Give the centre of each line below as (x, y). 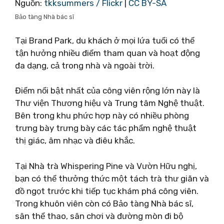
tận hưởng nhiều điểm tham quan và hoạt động (107, 53)
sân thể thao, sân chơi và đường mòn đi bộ (99, 216)
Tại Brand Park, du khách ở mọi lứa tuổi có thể (105, 40)
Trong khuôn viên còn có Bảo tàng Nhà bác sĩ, (104, 203)
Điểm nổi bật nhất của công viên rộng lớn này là (107, 90)
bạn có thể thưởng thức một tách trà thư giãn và (112, 178)
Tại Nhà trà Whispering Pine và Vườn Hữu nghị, (106, 166)
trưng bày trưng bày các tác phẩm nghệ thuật (106, 128)
